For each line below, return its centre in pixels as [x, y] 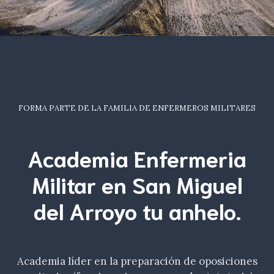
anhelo [202, 210]
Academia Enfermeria [137, 157]
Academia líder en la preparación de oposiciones [137, 261]
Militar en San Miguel [137, 183]
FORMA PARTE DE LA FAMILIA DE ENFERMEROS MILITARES [137, 108]
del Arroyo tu [101, 210]
